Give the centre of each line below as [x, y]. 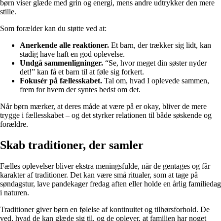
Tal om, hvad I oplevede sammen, [156, 81]
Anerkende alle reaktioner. [64, 45]
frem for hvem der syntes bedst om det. [80, 90]
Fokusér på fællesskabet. [61, 81]
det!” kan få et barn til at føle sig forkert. [82, 72]
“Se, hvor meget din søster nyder [155, 63]
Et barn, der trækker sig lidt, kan [160, 45]
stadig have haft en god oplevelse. [72, 54]
